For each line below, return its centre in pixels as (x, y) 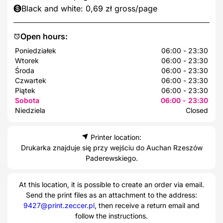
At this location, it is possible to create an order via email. (111, 184)
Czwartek (31, 80)
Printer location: (115, 137)
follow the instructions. (111, 216)
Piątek (25, 90)
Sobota (27, 100)
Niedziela (30, 110)
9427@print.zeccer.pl (59, 205)
